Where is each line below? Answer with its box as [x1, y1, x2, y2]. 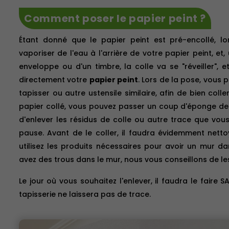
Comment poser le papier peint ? [24, 11, 207, 26]
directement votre [18, 75, 89, 85]
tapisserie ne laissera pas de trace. [18, 189, 151, 199]
